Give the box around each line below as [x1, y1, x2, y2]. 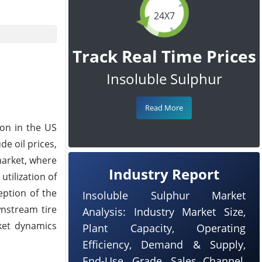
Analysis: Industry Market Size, [82, 205, 246, 219]
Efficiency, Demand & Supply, [82, 237, 246, 251]
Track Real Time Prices [72, 45, 256, 67]
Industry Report [109, 164, 219, 184]
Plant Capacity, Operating [82, 221, 246, 235]
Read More [145, 102, 183, 113]
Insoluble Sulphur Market [82, 188, 246, 202]
